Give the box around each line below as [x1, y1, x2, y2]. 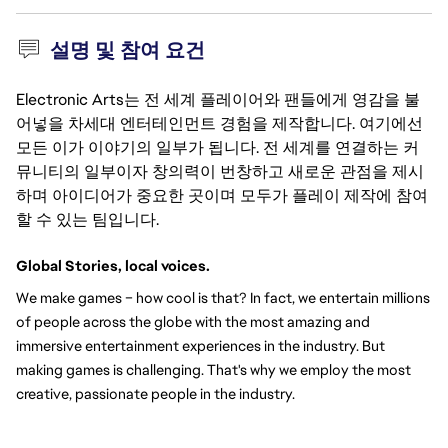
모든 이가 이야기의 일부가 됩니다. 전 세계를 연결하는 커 [16, 137, 419, 158]
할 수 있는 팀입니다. [16, 209, 159, 230]
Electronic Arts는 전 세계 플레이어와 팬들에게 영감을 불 [16, 89, 420, 110]
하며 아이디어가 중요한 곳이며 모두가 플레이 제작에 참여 [16, 185, 428, 206]
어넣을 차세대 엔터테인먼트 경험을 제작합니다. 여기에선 [16, 113, 423, 134]
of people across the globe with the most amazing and [16, 312, 370, 331]
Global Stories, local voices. [16, 256, 210, 275]
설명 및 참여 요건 [49, 37, 205, 63]
